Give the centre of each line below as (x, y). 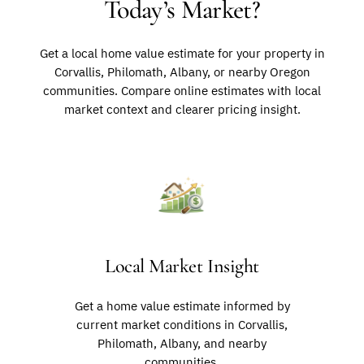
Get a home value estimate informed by (182, 305)
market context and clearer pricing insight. (182, 110)
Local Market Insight (182, 266)
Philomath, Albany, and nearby (182, 343)
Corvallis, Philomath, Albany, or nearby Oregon (182, 72)
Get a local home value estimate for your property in (182, 54)
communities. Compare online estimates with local (182, 91)
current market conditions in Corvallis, (182, 324)
